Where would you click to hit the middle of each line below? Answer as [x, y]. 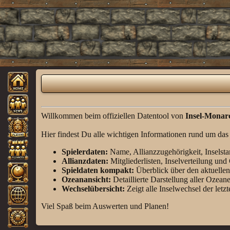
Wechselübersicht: [93, 189]
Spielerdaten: [85, 152]
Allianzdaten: [85, 161]
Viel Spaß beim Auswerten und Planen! [105, 206]
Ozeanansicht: [86, 179]
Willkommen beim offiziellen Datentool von [113, 116]
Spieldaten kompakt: [98, 170]
